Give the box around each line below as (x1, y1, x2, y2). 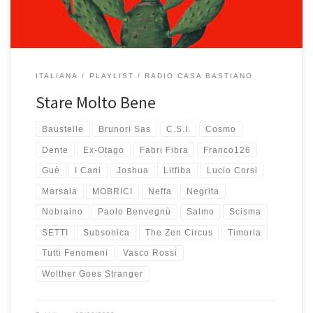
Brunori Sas (99, 124, 152, 134)
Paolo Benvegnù (98, 207, 172, 217)
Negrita (187, 186, 220, 196)
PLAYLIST (89, 71, 134, 80)
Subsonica (83, 227, 131, 238)
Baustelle (41, 124, 84, 134)
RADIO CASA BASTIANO (145, 71, 254, 80)
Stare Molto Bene (35, 92, 156, 112)
